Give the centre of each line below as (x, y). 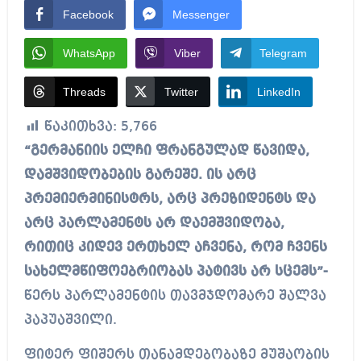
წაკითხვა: (80, 127)
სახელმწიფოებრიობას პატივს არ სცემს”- (176, 272)
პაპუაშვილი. (70, 321)
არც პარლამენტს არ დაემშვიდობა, (154, 224)
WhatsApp (89, 54)
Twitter (181, 92)
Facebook (88, 15)
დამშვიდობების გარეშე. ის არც (140, 176)
